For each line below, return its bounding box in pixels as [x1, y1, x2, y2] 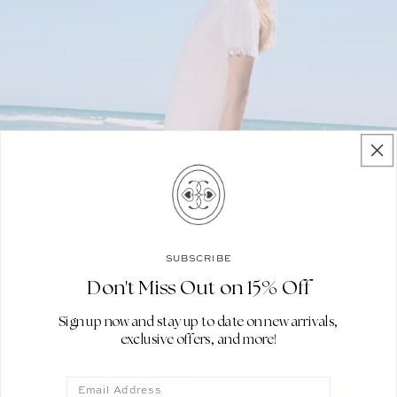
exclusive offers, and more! [120, 332, 277, 347]
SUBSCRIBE [166, 251, 231, 264]
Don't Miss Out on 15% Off [87, 277, 310, 299]
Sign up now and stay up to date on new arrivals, [58, 315, 339, 329]
